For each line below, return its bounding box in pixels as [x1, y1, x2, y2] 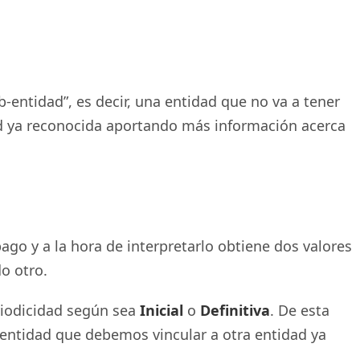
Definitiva [200, 301, 270, 320]
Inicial [140, 301, 183, 320]
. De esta [270, 301, 329, 320]
